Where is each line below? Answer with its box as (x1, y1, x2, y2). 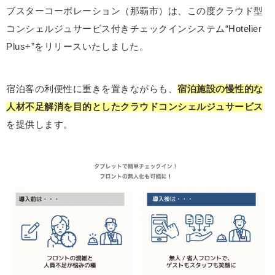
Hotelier (228, 24, 261, 34)
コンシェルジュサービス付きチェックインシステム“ (6, 24, 228, 34)
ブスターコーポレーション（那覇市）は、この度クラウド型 (6, 6, 263, 17)
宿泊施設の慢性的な (177, 84, 263, 95)
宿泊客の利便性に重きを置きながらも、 (6, 84, 177, 95)
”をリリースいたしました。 (31, 42, 149, 52)
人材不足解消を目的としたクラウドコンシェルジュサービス (6, 102, 263, 112)
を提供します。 (6, 120, 73, 130)
